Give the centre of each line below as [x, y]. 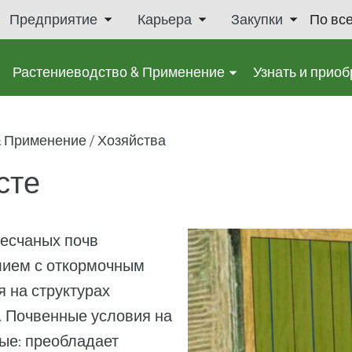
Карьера [164, 19]
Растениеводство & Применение [119, 72]
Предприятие [54, 19]
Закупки [257, 19]
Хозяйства [131, 140]
